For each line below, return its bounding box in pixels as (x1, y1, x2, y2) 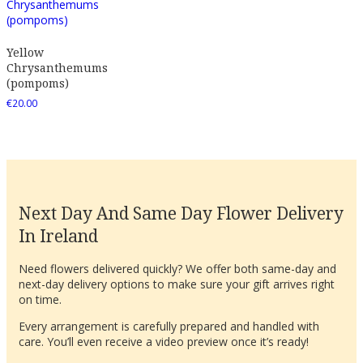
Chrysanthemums (6, 59, 108, 75)
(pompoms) (6, 75, 69, 91)
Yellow (6, 44, 44, 60)
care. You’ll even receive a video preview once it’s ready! (19, 334, 309, 350)
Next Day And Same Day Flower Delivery (19, 201, 344, 224)
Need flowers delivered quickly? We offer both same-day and (19, 261, 336, 277)
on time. (19, 292, 62, 308)
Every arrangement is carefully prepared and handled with (19, 318, 319, 335)
